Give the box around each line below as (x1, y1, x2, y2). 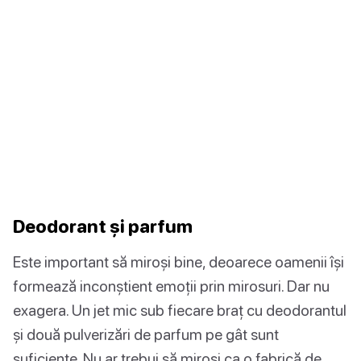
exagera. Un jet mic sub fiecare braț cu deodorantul (13, 301, 346, 320)
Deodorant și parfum (13, 215, 193, 238)
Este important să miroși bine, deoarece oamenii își (13, 252, 344, 272)
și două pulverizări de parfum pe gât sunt (13, 325, 279, 344)
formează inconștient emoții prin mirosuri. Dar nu (13, 276, 330, 296)
